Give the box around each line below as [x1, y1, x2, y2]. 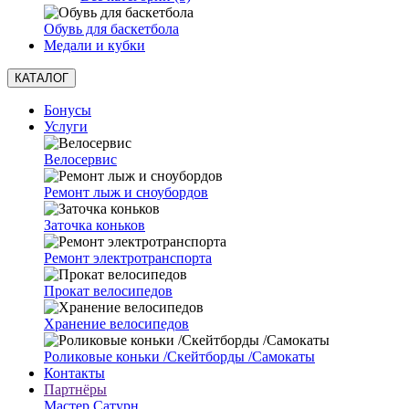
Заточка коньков [44, 217, 145, 233]
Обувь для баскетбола [44, 21, 179, 37]
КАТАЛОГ [15, 71, 68, 85]
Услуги [44, 119, 88, 134]
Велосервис [44, 152, 117, 167]
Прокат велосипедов [44, 283, 173, 299]
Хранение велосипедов [44, 316, 189, 331]
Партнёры [44, 382, 107, 397]
